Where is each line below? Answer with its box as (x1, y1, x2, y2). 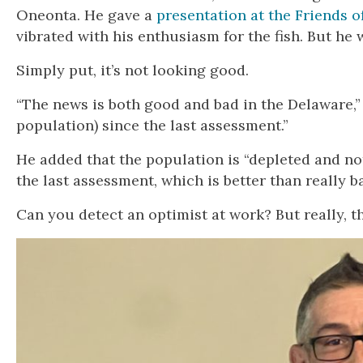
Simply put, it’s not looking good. (16, 60, 249, 79)
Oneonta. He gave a (16, 5, 156, 24)
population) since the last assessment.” (16, 115, 288, 135)
